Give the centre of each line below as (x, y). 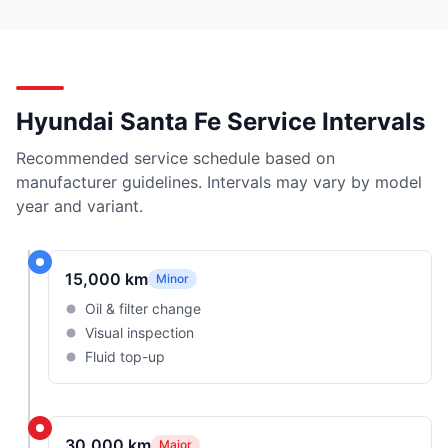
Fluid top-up (125, 356)
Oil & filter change (143, 308)
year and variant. (79, 205)
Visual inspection (139, 332)
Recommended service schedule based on (175, 157)
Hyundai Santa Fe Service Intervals (220, 121)
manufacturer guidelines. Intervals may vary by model (219, 181)
